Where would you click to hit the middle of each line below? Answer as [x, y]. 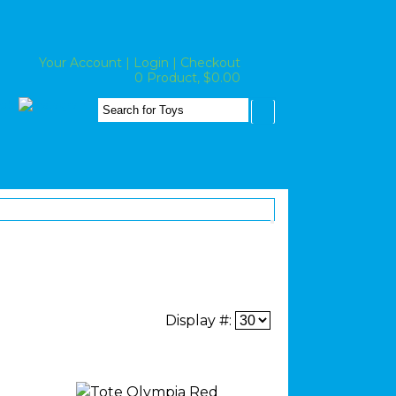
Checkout [210, 63]
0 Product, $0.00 [187, 78]
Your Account [80, 63]
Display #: [200, 320]
